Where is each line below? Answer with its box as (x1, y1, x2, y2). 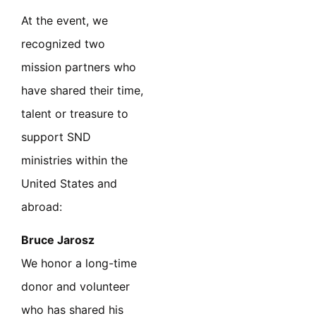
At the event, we (21, 13, 108, 28)
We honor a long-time (21, 256, 137, 271)
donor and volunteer (21, 279, 130, 294)
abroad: (21, 199, 62, 214)
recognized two (21, 36, 105, 51)
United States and (21, 176, 117, 190)
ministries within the (21, 152, 128, 167)
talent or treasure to (21, 106, 128, 121)
